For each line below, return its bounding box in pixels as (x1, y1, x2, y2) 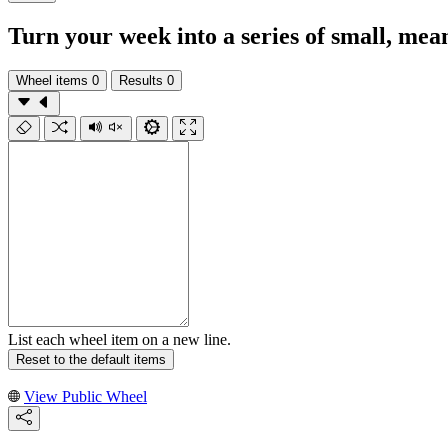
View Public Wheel (24, 387, 147, 405)
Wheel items (16, 72, 88, 88)
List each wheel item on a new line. (8, 330, 231, 348)
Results (119, 72, 163, 88)
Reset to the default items (16, 351, 166, 367)
